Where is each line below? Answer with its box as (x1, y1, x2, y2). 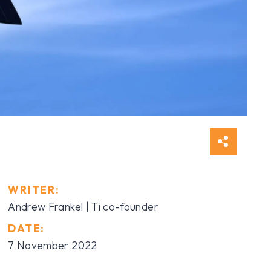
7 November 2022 (8, 238, 97, 252)
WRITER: (8, 182, 60, 197)
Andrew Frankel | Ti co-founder (8, 199, 158, 214)
